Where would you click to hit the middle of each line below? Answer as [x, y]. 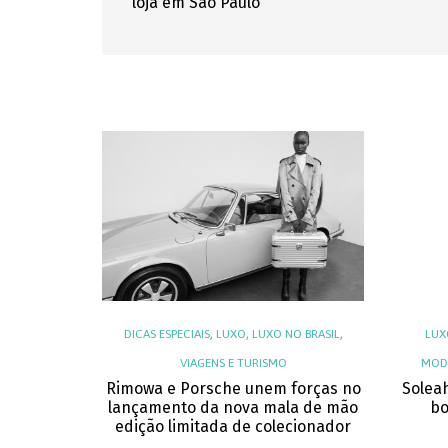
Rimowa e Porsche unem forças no [233, 388]
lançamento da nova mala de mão [233, 407]
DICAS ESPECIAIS [166, 334]
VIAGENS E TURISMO [233, 363]
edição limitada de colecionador [233, 426]
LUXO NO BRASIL [295, 334]
